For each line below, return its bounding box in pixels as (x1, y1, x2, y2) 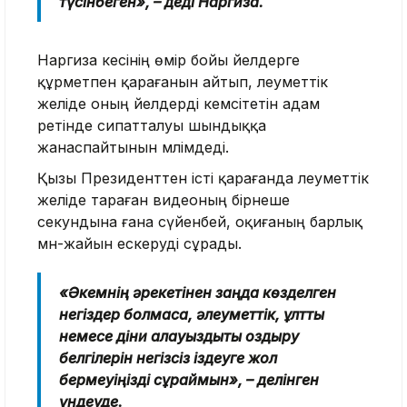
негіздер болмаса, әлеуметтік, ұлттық (59, 305, 324, 324)
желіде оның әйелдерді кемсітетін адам (37, 94, 320, 114)
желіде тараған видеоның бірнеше (37, 191, 290, 210)
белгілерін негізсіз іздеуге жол (59, 349, 277, 368)
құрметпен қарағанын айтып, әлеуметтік (37, 73, 328, 92)
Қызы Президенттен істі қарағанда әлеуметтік (37, 169, 369, 188)
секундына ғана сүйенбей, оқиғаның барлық (37, 213, 362, 232)
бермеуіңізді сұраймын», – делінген (59, 371, 319, 390)
